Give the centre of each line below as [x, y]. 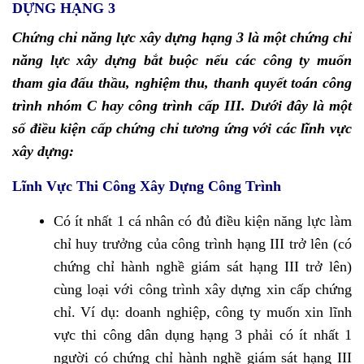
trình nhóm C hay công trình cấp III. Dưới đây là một [182, 106]
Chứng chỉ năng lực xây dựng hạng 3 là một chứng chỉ [182, 38]
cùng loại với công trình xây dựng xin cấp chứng [202, 290]
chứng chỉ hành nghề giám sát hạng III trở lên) [202, 267]
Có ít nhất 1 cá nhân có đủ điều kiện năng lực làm [202, 221]
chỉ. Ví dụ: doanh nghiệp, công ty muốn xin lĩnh [202, 312]
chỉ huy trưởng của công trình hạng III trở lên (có [202, 244]
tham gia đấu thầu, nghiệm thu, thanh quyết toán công [182, 83]
